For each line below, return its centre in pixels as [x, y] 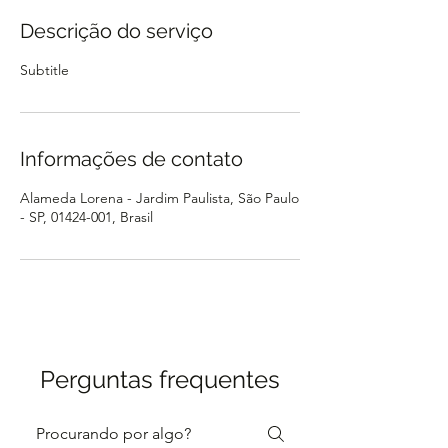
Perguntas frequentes [160, 379]
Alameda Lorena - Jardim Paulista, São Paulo [159, 198]
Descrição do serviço [116, 31]
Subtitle [44, 70]
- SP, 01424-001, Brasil [86, 217]
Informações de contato [131, 159]
